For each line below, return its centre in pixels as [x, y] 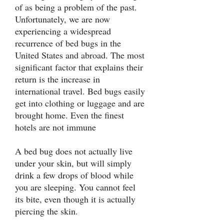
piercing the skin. [46, 211]
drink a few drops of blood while [74, 175]
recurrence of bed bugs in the [68, 43]
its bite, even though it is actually [75, 199]
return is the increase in [57, 79]
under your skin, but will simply [73, 163]
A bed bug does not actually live [74, 151]
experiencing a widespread [63, 31]
